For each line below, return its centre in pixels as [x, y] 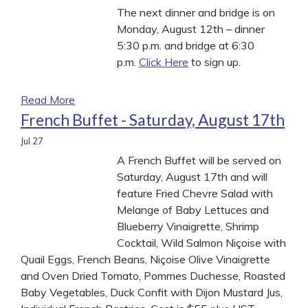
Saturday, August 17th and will [192, 176]
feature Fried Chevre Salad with [195, 193]
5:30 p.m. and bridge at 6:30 [186, 45]
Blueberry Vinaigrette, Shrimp [188, 226]
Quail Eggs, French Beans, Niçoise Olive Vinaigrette [145, 259]
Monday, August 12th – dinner [191, 29]
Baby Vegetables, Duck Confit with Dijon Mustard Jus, [152, 292]
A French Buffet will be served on [199, 160]
